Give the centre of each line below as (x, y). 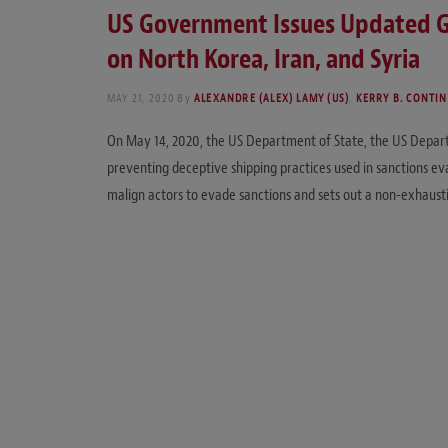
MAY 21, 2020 (141, 98)
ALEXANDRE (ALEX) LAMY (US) (272, 98)
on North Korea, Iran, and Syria (263, 59)
